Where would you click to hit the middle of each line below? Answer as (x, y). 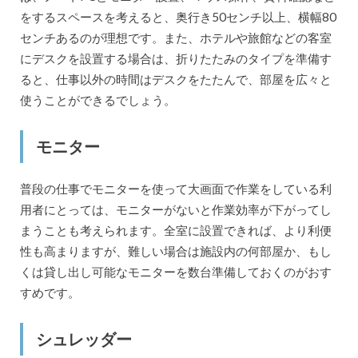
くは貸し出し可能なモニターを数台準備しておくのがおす (175, 272)
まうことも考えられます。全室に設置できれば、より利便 (175, 231)
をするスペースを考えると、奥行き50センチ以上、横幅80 (178, 17)
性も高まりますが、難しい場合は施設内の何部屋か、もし (175, 251)
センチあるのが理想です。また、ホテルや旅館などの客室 (175, 38)
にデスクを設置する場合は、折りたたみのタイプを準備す (175, 58)
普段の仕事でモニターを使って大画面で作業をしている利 (175, 189)
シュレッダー (84, 339)
